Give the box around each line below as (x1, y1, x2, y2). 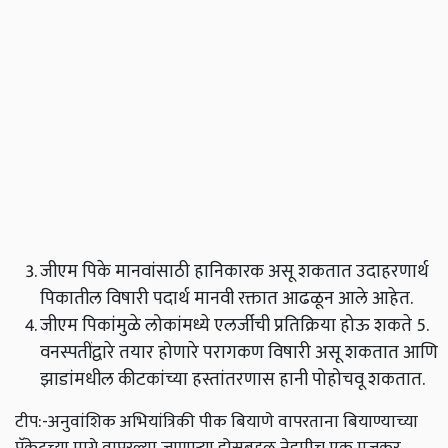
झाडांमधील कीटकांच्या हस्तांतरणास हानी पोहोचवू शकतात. (40, 364, 425, 396)
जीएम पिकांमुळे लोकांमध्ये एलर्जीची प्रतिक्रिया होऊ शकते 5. (40, 310, 428, 342)
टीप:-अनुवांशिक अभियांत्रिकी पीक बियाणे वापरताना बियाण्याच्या (15, 407, 418, 437)
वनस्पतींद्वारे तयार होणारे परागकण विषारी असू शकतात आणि (40, 337, 438, 369)
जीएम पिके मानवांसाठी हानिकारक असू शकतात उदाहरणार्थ (40, 256, 429, 288)
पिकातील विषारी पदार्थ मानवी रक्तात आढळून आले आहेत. (40, 283, 413, 315)
